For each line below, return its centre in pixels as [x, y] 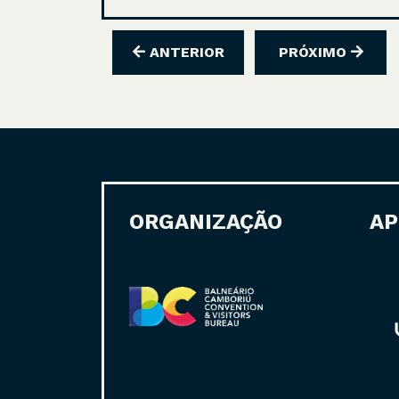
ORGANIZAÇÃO [206, 222]
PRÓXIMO [314, 52]
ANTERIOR [184, 52]
